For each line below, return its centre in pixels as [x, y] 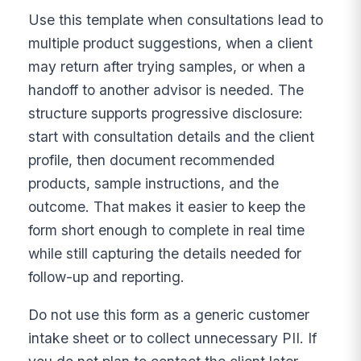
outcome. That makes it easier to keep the [167, 207]
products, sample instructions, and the [154, 184]
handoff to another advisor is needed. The [166, 90]
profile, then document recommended [152, 160]
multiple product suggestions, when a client [171, 44]
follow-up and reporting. [107, 277]
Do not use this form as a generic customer [169, 314]
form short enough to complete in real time [167, 230]
